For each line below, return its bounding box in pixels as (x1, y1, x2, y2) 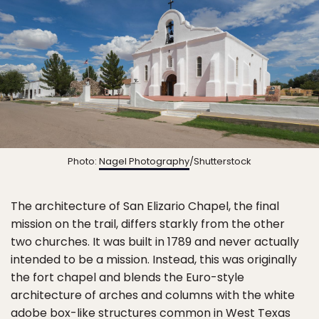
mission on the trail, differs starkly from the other (11, 216, 285, 233)
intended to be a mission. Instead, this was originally (11, 251, 297, 268)
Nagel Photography (99, 155, 189, 169)
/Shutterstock (189, 155, 251, 169)
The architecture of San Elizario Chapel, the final (11, 198, 279, 215)
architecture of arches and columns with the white (11, 287, 295, 304)
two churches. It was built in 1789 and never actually (11, 234, 299, 251)
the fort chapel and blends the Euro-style (11, 269, 244, 286)
